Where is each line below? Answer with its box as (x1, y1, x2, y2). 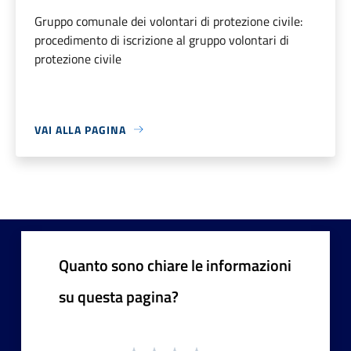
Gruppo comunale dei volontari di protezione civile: (34, 11, 302, 31)
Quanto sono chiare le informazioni (59, 252, 291, 277)
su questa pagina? (59, 284, 179, 309)
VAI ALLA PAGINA (34, 121, 126, 138)
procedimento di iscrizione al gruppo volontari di (34, 30, 289, 49)
